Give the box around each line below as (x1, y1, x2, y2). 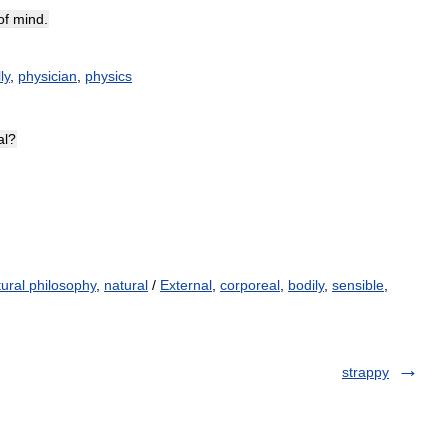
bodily (288, 277, 324, 293)
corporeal (220, 277, 280, 293)
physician (18, 68, 77, 84)
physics (85, 68, 132, 84)
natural (104, 277, 148, 293)
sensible (332, 277, 384, 293)
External (160, 277, 212, 293)
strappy (342, 364, 389, 380)
